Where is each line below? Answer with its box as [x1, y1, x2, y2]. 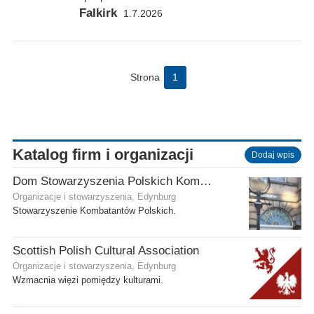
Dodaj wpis [252, 149, 294, 160]
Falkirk [79, 6, 117, 20]
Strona [130, 71, 160, 83]
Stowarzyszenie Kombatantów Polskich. [13, 205, 176, 216]
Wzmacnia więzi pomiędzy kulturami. [13, 275, 163, 285]
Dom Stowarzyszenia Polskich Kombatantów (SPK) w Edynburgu [200, 174, 212, 188]
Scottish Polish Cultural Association [13, 243, 199, 257]
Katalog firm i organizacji [13, 145, 193, 163]
